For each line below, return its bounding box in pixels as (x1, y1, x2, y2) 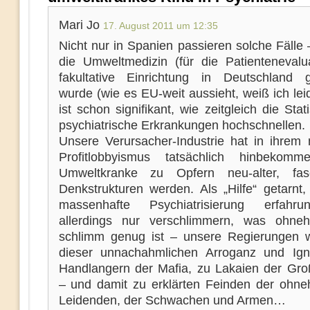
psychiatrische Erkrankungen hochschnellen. (58, 118, 305, 132)
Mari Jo (58, 18, 103, 32)
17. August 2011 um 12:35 (102, 20, 218, 31)
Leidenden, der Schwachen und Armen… (58, 293, 286, 307)
